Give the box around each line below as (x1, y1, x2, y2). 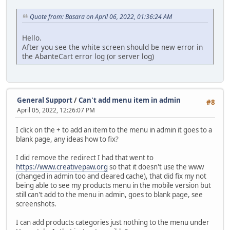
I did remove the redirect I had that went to (16, 152, 154, 162)
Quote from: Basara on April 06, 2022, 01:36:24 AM (30, 12, 172, 22)
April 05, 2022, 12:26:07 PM (17, 106, 95, 115)
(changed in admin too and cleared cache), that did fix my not (16, 171, 206, 181)
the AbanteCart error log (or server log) (22, 51, 154, 62)
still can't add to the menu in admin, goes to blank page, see (16, 189, 203, 199)
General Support (17, 95, 72, 105)
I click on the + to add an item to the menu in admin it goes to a (16, 125, 212, 135)
